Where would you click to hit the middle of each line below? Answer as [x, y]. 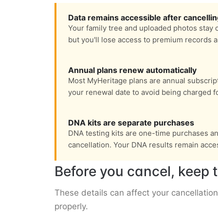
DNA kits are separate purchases [131, 123]
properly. [71, 207]
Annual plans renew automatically [132, 70]
